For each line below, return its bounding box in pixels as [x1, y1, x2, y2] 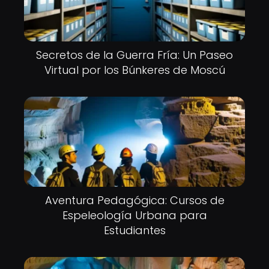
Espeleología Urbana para [62, 208, 207, 223]
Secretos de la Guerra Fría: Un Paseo [36, 47, 233, 62]
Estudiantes [103, 223, 166, 238]
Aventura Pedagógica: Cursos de [44, 193, 225, 208]
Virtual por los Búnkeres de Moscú [44, 62, 225, 77]
